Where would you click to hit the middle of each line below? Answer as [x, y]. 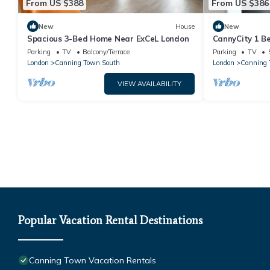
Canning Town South [87, 63]
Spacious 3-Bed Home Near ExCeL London [108, 39]
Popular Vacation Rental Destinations [110, 221]
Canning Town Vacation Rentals [93, 261]
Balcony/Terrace [106, 52]
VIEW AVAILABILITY [149, 84]
